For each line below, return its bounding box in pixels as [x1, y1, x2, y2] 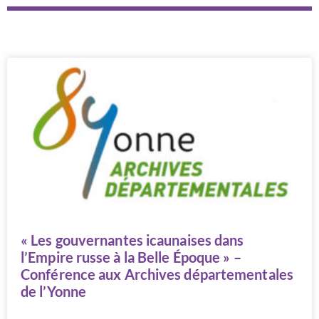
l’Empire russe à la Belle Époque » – [21, 249, 241, 266]
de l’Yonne [21, 283, 86, 300]
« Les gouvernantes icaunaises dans [21, 231, 244, 249]
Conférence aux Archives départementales [21, 266, 293, 283]
